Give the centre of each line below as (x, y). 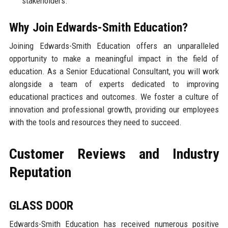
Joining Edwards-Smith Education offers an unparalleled (114, 46)
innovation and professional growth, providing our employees (114, 109)
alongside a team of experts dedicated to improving (114, 84)
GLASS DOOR (41, 205)
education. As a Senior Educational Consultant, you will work (114, 71)
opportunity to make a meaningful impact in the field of (114, 58)
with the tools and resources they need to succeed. (95, 122)
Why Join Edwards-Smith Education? (98, 27)
